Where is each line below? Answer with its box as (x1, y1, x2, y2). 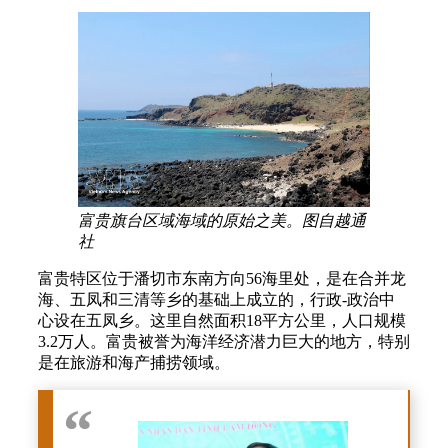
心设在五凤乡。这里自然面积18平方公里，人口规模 (38, 311, 406, 329)
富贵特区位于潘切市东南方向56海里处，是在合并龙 (38, 269, 406, 287)
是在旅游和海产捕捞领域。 (38, 353, 230, 371)
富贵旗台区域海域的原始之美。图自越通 (78, 211, 366, 229)
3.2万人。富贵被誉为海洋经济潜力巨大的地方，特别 (38, 332, 410, 350)
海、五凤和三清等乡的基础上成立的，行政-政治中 (38, 290, 395, 308)
